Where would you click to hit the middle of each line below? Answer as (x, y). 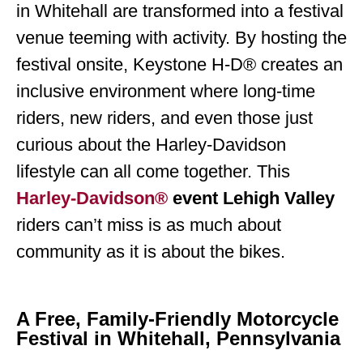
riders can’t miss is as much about (149, 225)
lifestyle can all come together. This (153, 172)
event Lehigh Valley (251, 199)
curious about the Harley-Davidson (151, 145)
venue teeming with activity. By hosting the (181, 38)
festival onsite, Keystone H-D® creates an (179, 65)
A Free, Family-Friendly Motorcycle (177, 318)
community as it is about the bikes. (151, 252)
